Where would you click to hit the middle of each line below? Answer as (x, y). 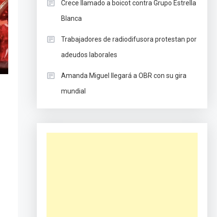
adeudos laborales (89, 55)
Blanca (71, 18)
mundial (73, 91)
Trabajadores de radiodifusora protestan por (129, 39)
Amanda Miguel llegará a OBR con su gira (124, 76)
